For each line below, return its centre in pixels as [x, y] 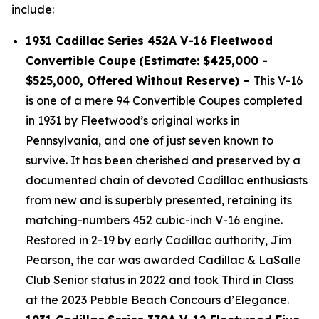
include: [33, 9]
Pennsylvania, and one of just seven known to [150, 140]
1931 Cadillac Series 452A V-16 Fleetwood [149, 41]
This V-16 [278, 80]
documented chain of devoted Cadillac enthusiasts [167, 180]
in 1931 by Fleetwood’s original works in [133, 120]
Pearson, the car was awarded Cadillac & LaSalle [163, 260]
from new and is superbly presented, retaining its [159, 200]
